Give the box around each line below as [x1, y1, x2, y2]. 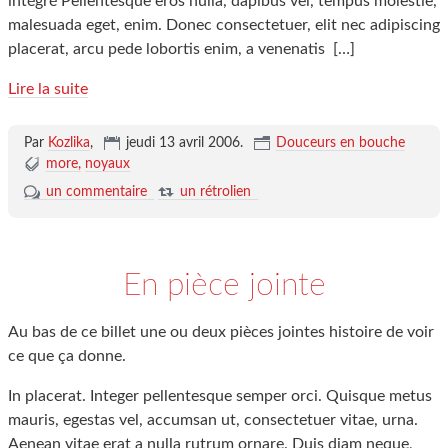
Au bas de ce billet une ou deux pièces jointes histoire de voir [8, 324, 434, 340]
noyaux [84, 157, 130, 171]
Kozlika [47, 136, 90, 150]
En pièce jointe [122, 269, 326, 301]
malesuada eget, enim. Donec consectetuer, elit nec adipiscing [8, 17, 440, 33]
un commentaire [45, 185, 147, 199]
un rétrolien [179, 185, 251, 199]
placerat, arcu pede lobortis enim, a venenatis [8, 41, 329, 57]
